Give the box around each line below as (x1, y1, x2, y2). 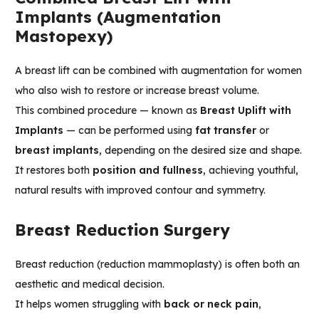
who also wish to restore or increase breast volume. (15, 84, 259, 98)
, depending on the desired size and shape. (99, 144, 302, 157)
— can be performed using (63, 124, 195, 137)
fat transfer (195, 124, 256, 137)
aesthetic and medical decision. (15, 278, 164, 291)
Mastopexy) (15, 26, 113, 47)
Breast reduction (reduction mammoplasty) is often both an (15, 258, 300, 271)
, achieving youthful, (203, 164, 298, 177)
